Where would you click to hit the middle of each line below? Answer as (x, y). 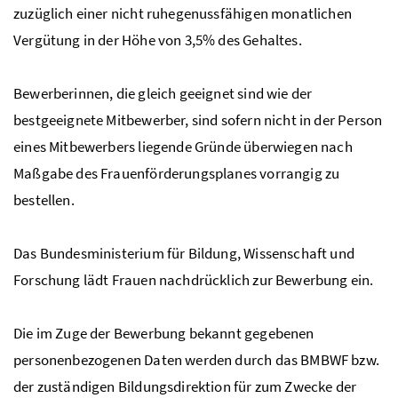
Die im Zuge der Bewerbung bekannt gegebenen (164, 333)
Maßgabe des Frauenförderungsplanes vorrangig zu (177, 173)
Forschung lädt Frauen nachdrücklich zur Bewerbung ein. (194, 279)
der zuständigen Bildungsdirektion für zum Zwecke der (185, 386)
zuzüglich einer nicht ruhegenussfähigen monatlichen (183, 13)
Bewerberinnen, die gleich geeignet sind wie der (163, 93)
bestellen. (44, 199)
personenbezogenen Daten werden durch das (157, 359)
